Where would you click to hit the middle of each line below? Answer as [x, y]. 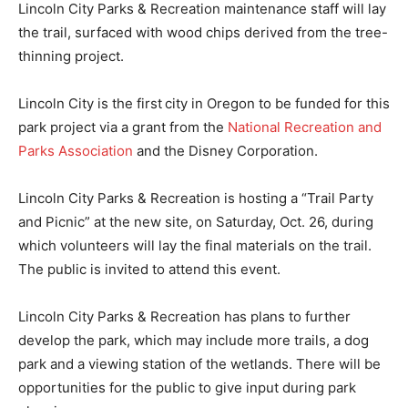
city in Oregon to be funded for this [277, 103]
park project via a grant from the [123, 127]
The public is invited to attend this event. [149, 269]
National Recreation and [305, 127]
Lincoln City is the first [90, 103]
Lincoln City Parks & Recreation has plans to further [184, 316]
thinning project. [71, 56]
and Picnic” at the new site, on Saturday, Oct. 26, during [196, 221]
